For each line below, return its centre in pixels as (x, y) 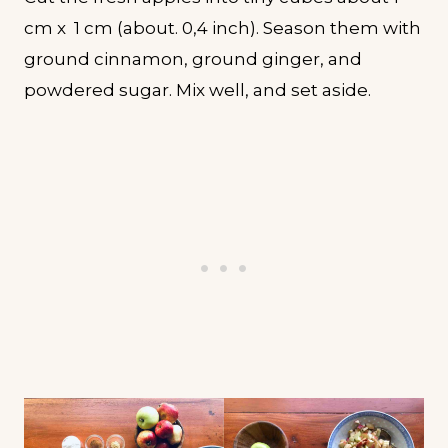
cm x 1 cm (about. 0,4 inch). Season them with (222, 28)
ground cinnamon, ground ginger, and (193, 59)
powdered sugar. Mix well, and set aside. (197, 90)
